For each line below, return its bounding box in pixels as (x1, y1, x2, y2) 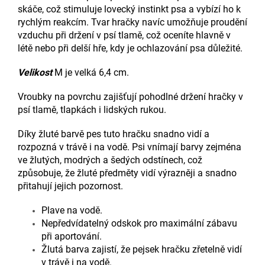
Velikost (18, 66, 52, 78)
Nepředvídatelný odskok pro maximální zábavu (41, 217, 237, 229)
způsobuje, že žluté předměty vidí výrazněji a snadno (18, 167, 237, 179)
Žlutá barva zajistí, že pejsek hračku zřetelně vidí (41, 243, 242, 255)
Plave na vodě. (41, 204, 102, 216)
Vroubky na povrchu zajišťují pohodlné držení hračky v (18, 91, 243, 102)
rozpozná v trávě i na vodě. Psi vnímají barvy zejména (18, 141, 241, 153)
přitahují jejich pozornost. (18, 180, 123, 192)
